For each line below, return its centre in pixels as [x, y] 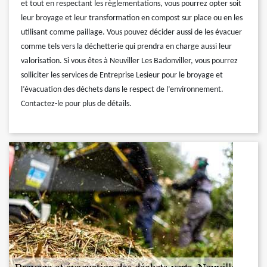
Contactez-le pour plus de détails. [76, 104]
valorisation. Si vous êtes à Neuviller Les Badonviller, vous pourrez [129, 61]
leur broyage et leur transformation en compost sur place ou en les [132, 18]
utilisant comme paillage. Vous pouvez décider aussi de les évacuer [131, 32]
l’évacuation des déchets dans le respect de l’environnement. [122, 90]
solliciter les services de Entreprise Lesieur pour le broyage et [122, 75]
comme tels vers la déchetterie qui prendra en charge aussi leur [126, 47]
